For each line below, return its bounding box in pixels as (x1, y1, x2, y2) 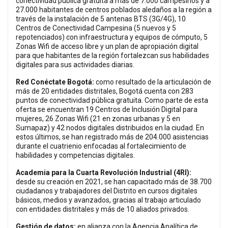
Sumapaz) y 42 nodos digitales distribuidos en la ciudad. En (16, 124, 204, 132)
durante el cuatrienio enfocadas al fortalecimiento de (16, 142, 186, 151)
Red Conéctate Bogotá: (16, 78, 94, 87)
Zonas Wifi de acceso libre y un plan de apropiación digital (16, 42, 198, 51)
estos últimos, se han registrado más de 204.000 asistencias (16, 133, 209, 141)
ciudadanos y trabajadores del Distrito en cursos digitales (16, 187, 197, 195)
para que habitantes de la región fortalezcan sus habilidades (16, 51, 209, 60)
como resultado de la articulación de (94, 78, 211, 87)
